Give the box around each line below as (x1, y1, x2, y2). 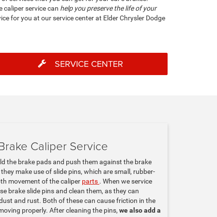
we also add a (119, 206, 161, 214)
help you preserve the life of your (60, 4, 156, 12)
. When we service (99, 177, 152, 185)
